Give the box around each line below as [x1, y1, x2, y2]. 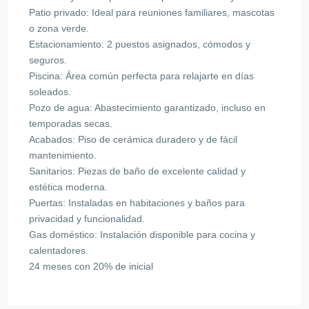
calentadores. [29, 244, 88, 256]
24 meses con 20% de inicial [29, 260, 153, 272]
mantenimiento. [29, 149, 97, 161]
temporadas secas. [29, 117, 112, 129]
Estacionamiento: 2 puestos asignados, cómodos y [29, 38, 250, 50]
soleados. [29, 86, 71, 97]
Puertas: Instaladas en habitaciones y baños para [29, 197, 245, 208]
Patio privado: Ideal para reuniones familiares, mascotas [29, 6, 275, 18]
